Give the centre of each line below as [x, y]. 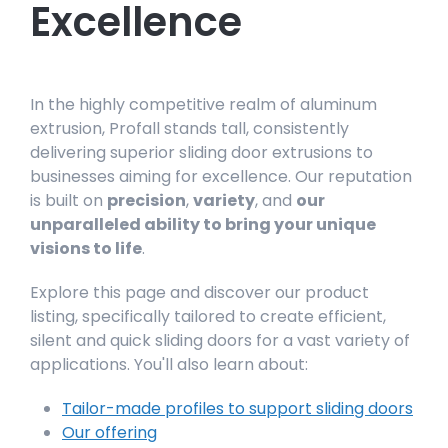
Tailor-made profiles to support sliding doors [237, 408]
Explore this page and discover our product [199, 292]
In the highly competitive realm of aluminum [203, 104]
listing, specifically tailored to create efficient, [208, 316]
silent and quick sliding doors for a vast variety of [220, 340]
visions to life [86, 248]
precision [146, 200]
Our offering [109, 432]
